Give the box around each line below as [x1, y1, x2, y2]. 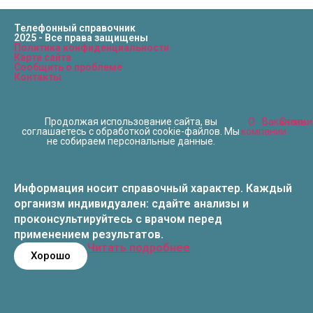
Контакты [14, 71, 61, 83]
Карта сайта [14, 52, 71, 64]
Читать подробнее [87, 241, 190, 255]
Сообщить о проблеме [14, 61, 122, 73]
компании [240, 126, 286, 138]
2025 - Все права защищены [14, 32, 148, 44]
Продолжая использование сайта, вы [44, 116, 217, 128]
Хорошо [31, 249, 71, 263]
